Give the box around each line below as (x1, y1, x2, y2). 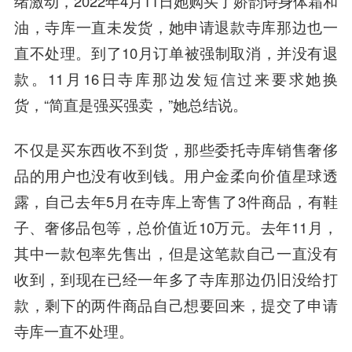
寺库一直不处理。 (13, 320, 134, 341)
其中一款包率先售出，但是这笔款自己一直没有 (13, 242, 339, 263)
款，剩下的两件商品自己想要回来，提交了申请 (13, 294, 339, 315)
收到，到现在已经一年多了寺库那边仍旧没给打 (13, 268, 339, 289)
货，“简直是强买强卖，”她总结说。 (13, 93, 247, 115)
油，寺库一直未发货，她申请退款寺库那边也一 (13, 16, 339, 37)
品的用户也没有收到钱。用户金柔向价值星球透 (13, 164, 339, 185)
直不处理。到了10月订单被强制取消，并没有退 (13, 42, 339, 63)
